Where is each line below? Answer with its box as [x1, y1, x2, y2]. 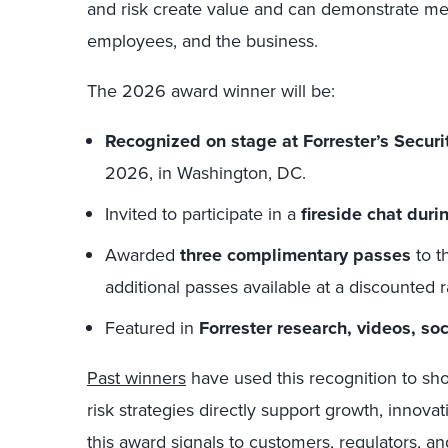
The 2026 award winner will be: [87, 78, 335, 105]
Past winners [87, 365, 186, 392]
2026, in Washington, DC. [105, 160, 306, 187]
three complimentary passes [180, 242, 411, 269]
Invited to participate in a [105, 201, 301, 228]
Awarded [105, 242, 180, 269]
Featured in [105, 315, 199, 342]
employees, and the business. [87, 28, 318, 55]
